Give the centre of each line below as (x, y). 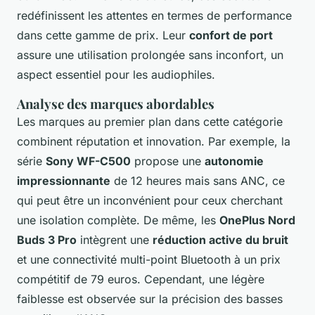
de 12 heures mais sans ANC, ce (198, 181)
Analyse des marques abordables (116, 104)
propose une (168, 161)
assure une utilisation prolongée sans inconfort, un (150, 55)
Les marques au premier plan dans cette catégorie (150, 122)
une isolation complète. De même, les (118, 220)
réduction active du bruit (220, 240)
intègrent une (115, 240)
